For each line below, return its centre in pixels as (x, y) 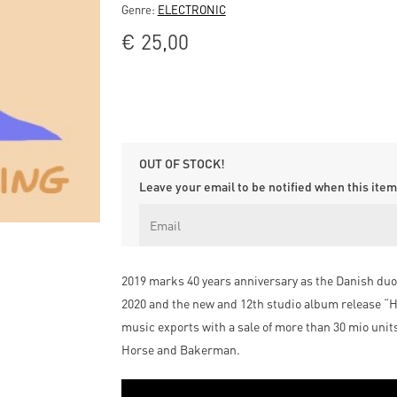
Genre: (139, 9)
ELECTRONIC (191, 9)
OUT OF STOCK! (182, 163)
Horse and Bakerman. (180, 350)
